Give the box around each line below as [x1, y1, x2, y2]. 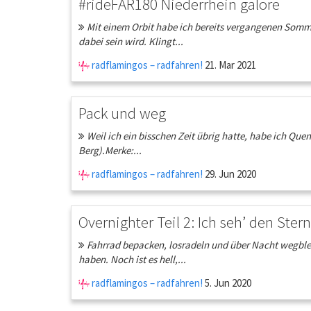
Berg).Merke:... [78, 144, 142, 157]
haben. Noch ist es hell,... [78, 253, 186, 266]
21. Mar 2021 [203, 58, 256, 72]
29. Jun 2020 [203, 167, 256, 180]
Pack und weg [78, 103, 166, 123]
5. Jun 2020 [203, 276, 251, 289]
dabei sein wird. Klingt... [78, 35, 183, 48]
